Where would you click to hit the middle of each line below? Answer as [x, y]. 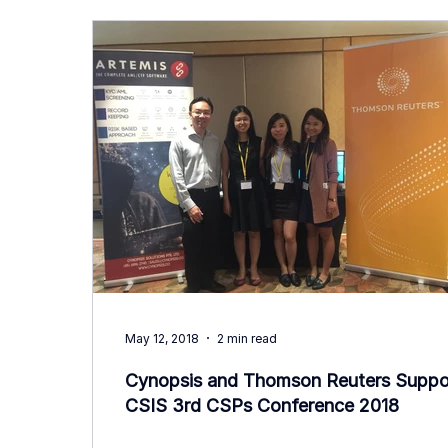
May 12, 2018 [162, 338]
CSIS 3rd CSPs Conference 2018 [262, 405]
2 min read [247, 338]
